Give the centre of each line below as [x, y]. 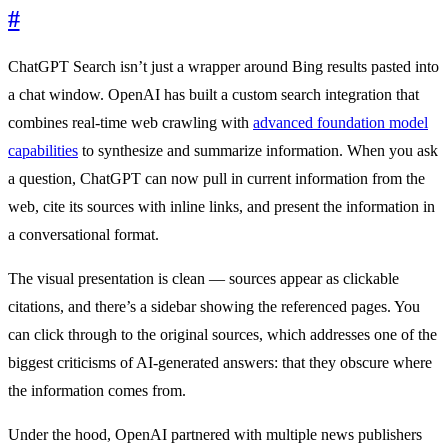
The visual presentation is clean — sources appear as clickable [203, 279]
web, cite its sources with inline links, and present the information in [221, 207]
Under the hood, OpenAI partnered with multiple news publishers [215, 435]
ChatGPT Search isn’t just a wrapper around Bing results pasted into [223, 67]
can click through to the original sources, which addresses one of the [222, 335]
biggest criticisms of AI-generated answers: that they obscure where [220, 363]
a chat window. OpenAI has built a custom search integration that [213, 95]
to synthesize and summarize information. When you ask [258, 151]
